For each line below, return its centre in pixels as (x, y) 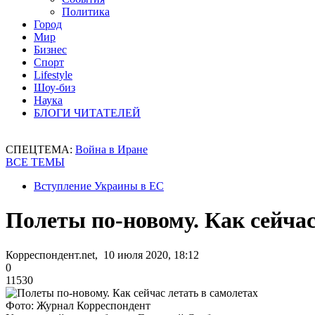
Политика (86, 12)
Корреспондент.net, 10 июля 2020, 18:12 (102, 255)
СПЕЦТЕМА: (40, 149)
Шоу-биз (54, 88)
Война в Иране (111, 149)
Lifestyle (53, 75)
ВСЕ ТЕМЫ (35, 162)
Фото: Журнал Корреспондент (78, 305)
